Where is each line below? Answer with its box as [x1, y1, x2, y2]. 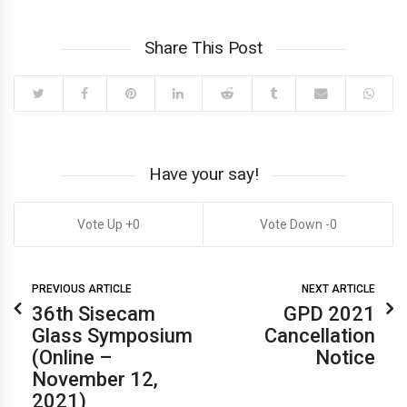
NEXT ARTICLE [302, 283, 375, 296]
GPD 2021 [283, 303, 375, 326]
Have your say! [148, 164, 259, 185]
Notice [315, 346, 375, 370]
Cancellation [264, 324, 375, 348]
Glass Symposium [32, 324, 193, 348]
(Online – [32, 346, 112, 370]
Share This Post [144, 37, 263, 59]
